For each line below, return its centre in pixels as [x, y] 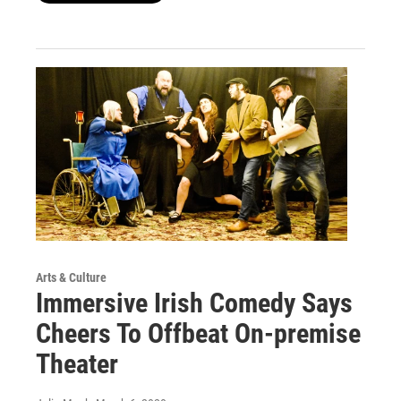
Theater [77, 364]
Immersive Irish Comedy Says [194, 303]
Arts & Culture [71, 278]
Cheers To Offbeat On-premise [198, 334]
